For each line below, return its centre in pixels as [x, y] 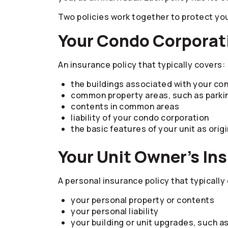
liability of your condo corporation [140, 118]
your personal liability [115, 211]
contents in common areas [125, 106]
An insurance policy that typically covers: [141, 65]
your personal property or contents [142, 200]
